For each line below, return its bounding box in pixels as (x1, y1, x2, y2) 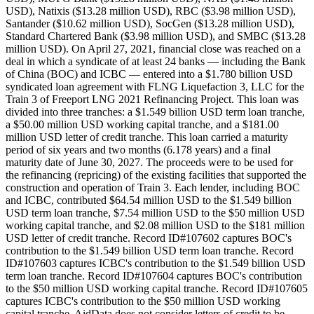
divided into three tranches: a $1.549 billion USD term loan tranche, (6, 105, 305, 118)
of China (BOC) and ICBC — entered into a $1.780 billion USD (6, 67, 293, 80)
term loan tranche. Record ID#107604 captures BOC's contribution (6, 269, 302, 282)
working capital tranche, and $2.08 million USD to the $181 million (6, 219, 305, 231)
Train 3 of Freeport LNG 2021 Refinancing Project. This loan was (6, 93, 299, 105)
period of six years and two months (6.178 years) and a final (6, 143, 271, 156)
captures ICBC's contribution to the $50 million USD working (6, 294, 280, 307)
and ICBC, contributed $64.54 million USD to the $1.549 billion (6, 193, 292, 206)
